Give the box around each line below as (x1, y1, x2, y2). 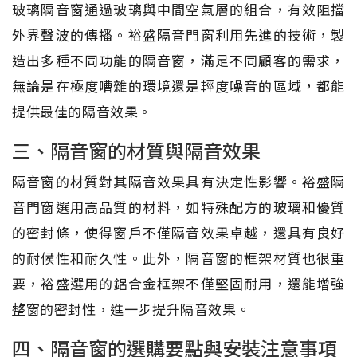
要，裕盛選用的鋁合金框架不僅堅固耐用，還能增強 (12, 273, 345, 294)
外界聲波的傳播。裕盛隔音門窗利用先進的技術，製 (12, 25, 345, 45)
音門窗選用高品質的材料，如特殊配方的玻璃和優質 (12, 197, 345, 218)
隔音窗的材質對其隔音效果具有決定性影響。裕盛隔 (12, 171, 345, 192)
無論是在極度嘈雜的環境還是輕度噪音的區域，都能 (12, 76, 345, 96)
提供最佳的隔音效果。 (12, 101, 153, 122)
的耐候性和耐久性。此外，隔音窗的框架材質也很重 (12, 248, 345, 269)
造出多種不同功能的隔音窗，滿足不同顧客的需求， (12, 50, 345, 71)
